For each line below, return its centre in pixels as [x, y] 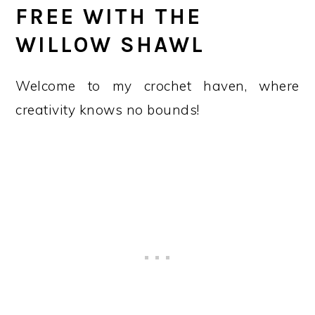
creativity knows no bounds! [108, 110]
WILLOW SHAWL [110, 45]
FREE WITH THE [109, 17]
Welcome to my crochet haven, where [157, 86]
